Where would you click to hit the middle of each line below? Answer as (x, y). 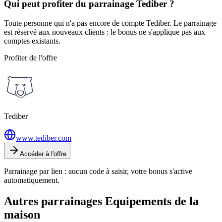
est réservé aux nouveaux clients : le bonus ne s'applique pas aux (105, 32)
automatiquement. (32, 180)
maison (22, 214)
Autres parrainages (55, 201)
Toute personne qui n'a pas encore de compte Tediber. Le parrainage (110, 23)
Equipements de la (152, 201)
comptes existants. (32, 41)
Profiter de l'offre (30, 57)
